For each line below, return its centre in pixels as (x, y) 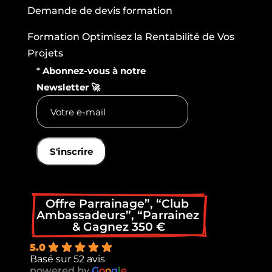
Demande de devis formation (100, 10)
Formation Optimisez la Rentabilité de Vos (131, 36)
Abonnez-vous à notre (94, 70)
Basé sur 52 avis (67, 259)
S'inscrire (71, 152)
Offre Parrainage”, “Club (117, 204)
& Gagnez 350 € (119, 227)
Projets (45, 53)
